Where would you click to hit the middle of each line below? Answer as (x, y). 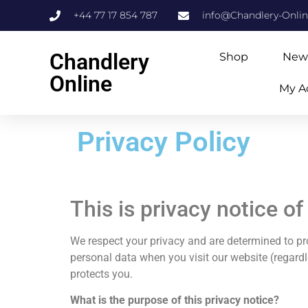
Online (81, 84)
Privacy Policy (164, 142)
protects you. (101, 274)
